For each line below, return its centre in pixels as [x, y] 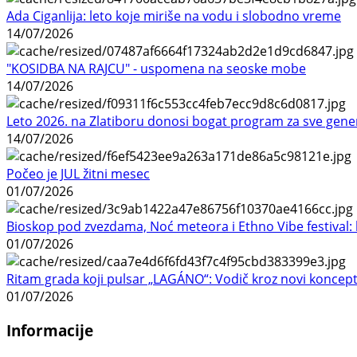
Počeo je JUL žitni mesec [78, 173]
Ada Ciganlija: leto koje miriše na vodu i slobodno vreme [174, 16]
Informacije [50, 330]
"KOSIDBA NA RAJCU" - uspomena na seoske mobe [156, 68]
